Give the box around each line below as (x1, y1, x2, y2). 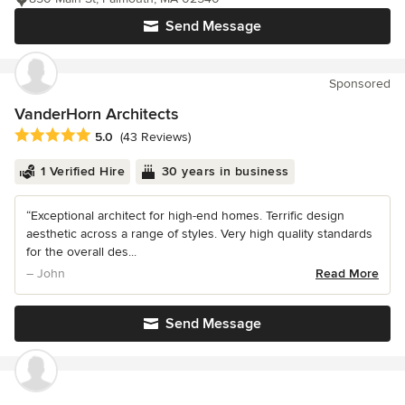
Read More (316, 265, 379, 281)
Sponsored (329, 76, 391, 92)
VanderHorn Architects (14, 104, 178, 125)
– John (26, 265, 65, 281)
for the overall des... (26, 243, 137, 259)
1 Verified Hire (40, 163, 125, 179)
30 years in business (161, 163, 289, 179)
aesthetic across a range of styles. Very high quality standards (26, 225, 372, 241)
